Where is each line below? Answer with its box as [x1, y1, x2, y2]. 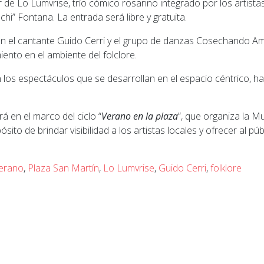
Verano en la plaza [101, 109, 178, 123]
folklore [210, 161, 242, 174]
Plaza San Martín [28, 161, 100, 174]
